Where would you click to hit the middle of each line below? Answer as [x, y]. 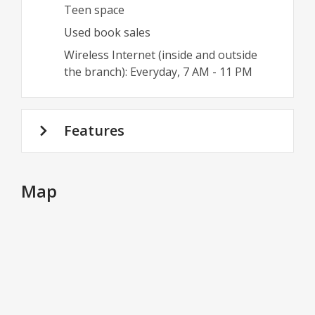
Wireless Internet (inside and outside [161, 55]
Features [94, 130]
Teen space [94, 10]
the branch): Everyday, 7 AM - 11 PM [158, 72]
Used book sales [107, 32]
